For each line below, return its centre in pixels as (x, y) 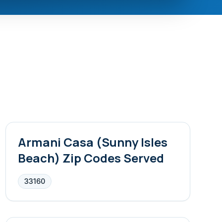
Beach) (39, 158)
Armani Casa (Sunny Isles (92, 142)
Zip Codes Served (112, 158)
